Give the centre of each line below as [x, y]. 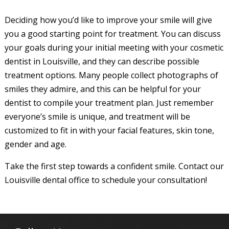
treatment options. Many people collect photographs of [111, 75]
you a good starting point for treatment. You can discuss [112, 34]
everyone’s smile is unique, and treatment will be [97, 117]
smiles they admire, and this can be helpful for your [102, 89]
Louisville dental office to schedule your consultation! [106, 180]
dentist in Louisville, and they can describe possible [102, 61]
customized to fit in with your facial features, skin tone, [109, 130]
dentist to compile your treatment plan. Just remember [109, 103]
